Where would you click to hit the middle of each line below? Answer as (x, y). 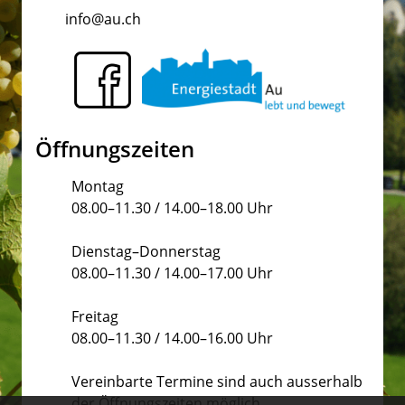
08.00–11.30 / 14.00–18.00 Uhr (172, 208)
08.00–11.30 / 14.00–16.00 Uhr (172, 339)
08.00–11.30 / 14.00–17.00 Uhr (172, 273)
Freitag (95, 317)
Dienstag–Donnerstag (146, 252)
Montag (98, 187)
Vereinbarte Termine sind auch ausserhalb (217, 382)
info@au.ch (103, 19)
